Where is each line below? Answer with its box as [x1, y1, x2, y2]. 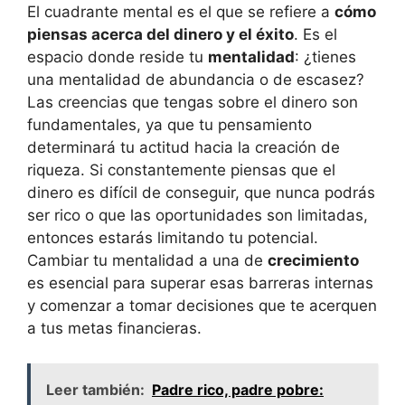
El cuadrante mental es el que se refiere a [27, 3, 334, 22]
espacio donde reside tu [27, 48, 208, 67]
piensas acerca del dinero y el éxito [27, 25, 294, 44]
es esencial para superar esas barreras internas [27, 274, 373, 293]
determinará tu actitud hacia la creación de [27, 138, 340, 157]
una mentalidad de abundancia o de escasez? [27, 71, 364, 89]
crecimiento [268, 251, 359, 270]
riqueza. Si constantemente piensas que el [27, 161, 335, 180]
